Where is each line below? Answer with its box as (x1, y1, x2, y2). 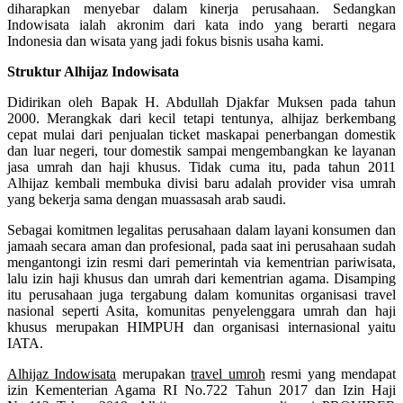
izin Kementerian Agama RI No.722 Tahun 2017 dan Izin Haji (7, 381, 396, 398)
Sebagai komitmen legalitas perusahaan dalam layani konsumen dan (7, 221, 396, 237)
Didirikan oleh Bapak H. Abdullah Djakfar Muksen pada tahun (7, 94, 396, 110)
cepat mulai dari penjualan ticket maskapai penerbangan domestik (7, 126, 396, 142)
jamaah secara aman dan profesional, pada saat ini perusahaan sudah (7, 237, 396, 254)
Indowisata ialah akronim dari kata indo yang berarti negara (7, 16, 396, 32)
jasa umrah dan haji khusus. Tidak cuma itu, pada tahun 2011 (7, 158, 396, 175)
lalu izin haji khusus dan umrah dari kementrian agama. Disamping (7, 270, 396, 286)
